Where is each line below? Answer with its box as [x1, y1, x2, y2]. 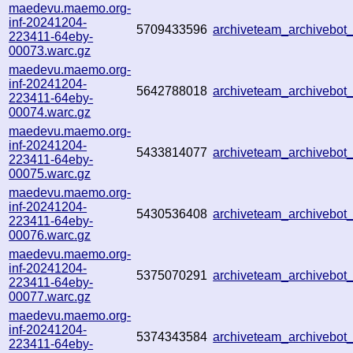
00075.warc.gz [9, 166, 91, 180]
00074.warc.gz [9, 105, 91, 119]
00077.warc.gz [9, 289, 91, 303]
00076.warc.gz [9, 228, 91, 242]
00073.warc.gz [9, 43, 91, 58]
